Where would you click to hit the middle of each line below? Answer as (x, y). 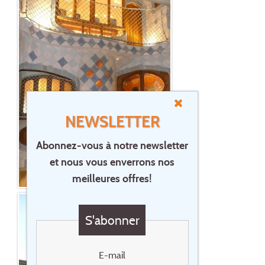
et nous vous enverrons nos (112, 162)
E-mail (112, 255)
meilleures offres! (112, 179)
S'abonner (112, 220)
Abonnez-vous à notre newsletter (112, 146)
